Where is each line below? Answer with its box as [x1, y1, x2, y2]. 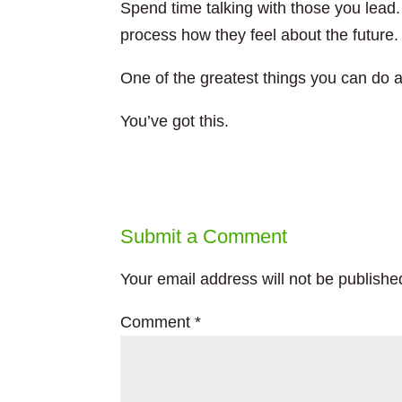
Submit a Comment [120, 225, 288, 248]
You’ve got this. [120, 112, 230, 130]
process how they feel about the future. [120, 26, 399, 44]
